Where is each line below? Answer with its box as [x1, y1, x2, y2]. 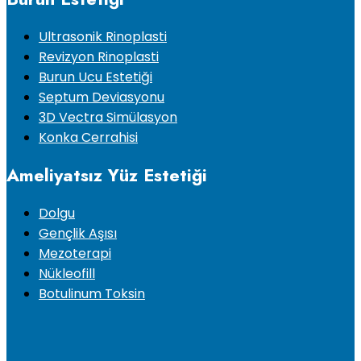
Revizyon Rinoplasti [39, 47, 159, 66]
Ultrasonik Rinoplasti [39, 27, 167, 46]
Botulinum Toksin [39, 284, 145, 303]
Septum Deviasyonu [39, 87, 164, 106]
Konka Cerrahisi [39, 127, 138, 147]
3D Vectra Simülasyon [39, 107, 177, 127]
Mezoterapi [39, 243, 111, 263]
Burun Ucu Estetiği [39, 67, 152, 86]
